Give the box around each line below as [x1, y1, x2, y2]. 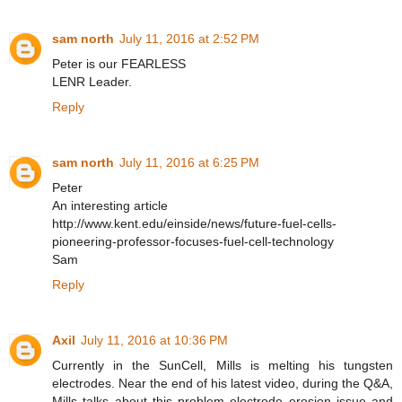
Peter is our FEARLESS [52, 56, 186, 71]
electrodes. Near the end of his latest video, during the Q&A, [52, 375, 393, 390]
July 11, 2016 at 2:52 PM [119, 31, 259, 46]
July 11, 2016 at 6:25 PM [119, 154, 259, 170]
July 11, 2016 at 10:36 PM [81, 332, 228, 347]
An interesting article [52, 197, 168, 213]
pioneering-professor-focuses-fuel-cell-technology [52, 233, 334, 249]
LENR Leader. [52, 74, 132, 89]
